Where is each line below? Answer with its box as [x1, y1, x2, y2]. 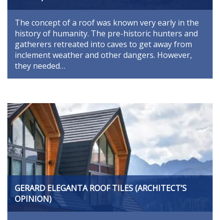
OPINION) [15, 193, 52, 204]
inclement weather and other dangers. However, [15, 50, 192, 61]
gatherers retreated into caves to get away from [15, 39, 192, 50]
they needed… [15, 60, 65, 72]
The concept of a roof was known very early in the [15, 17, 199, 28]
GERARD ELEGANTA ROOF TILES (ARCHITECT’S [15, 182, 187, 193]
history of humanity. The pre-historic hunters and [15, 28, 198, 39]
